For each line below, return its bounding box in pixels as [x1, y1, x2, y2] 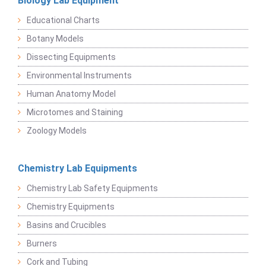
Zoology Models [27, 126, 87, 136]
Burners [27, 239, 57, 249]
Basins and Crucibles [27, 220, 106, 230]
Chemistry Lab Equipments [18, 163, 137, 175]
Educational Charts [27, 15, 100, 26]
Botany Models [27, 34, 84, 44]
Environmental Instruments [27, 71, 132, 81]
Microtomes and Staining [27, 107, 123, 118]
